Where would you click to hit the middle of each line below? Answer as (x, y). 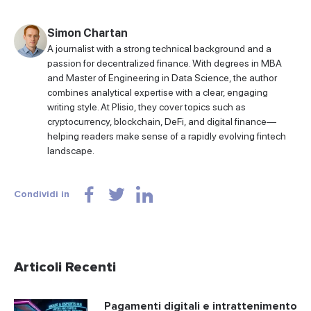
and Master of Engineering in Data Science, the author (162, 78)
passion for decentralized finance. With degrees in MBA (165, 64)
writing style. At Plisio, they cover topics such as (146, 107)
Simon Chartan (87, 33)
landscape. (71, 151)
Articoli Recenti (65, 268)
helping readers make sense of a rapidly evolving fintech (167, 136)
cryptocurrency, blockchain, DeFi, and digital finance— (162, 122)
